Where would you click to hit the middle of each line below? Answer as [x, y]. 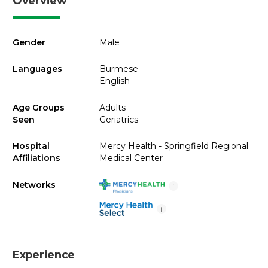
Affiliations [36, 158]
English [114, 81]
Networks [34, 185]
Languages [37, 69]
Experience [44, 255]
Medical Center [131, 158]
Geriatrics [118, 119]
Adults [112, 107]
